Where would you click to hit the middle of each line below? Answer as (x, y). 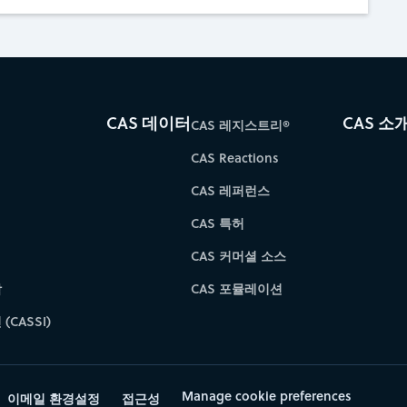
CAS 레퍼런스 (230, 191)
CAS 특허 (218, 223)
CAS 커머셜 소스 (238, 256)
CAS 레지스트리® (240, 125)
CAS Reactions (235, 158)
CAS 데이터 (149, 123)
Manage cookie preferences (267, 395)
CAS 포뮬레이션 (237, 289)
